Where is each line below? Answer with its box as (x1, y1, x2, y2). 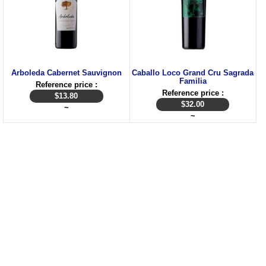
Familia (179, 76, 207, 85)
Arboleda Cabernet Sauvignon (11, 68, 122, 77)
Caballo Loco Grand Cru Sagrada (132, 68, 254, 77)
